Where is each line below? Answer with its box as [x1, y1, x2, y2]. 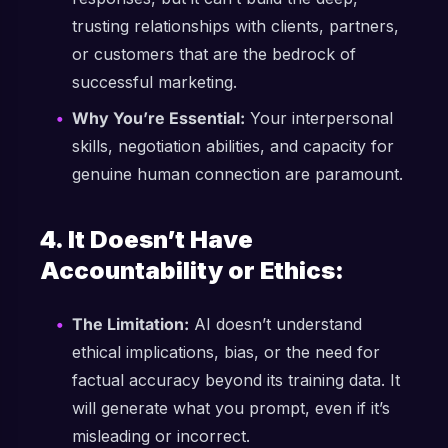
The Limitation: [72, 314, 189, 334]
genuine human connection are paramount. [72, 164, 403, 184]
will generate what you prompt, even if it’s [72, 398, 390, 418]
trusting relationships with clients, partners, [72, 16, 399, 36]
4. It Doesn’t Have [40, 225, 253, 254]
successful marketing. [72, 72, 237, 92]
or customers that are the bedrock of [72, 44, 356, 64]
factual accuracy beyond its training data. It [72, 370, 400, 390]
